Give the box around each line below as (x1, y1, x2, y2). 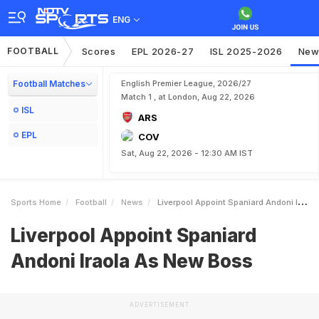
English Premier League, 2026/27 (121, 78, 251, 88)
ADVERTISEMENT (130, 301, 189, 308)
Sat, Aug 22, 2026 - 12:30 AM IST (121, 148, 253, 158)
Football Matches (13, 78, 85, 89)
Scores (81, 46, 116, 57)
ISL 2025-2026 (209, 46, 283, 57)
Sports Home (11, 197, 61, 207)
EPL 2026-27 (131, 46, 194, 57)
